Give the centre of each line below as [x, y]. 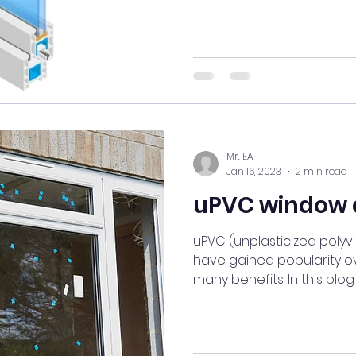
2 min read [321, 171]
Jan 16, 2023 [254, 171]
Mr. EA [240, 157]
